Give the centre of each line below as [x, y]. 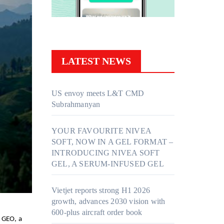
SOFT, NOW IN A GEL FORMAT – [112, 142]
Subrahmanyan [76, 104]
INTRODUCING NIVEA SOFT [106, 153]
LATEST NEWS [96, 61]
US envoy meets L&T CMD [98, 93]
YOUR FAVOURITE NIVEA [101, 131]
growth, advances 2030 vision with [108, 201]
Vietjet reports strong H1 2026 [101, 190]
